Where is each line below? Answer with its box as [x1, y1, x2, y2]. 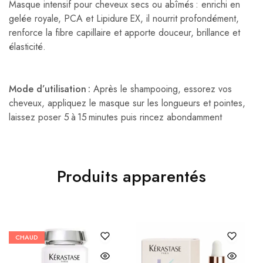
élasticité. [9, 40, 46, 54]
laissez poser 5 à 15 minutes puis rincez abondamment [9, 110, 222, 124]
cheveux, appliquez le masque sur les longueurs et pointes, [9, 96, 245, 110]
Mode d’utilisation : [9, 82, 90, 96]
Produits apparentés [57, 164, 206, 189]
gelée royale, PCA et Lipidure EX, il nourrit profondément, [9, 12, 239, 26]
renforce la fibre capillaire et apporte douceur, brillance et [9, 26, 240, 40]
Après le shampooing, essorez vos [90, 82, 232, 96]
